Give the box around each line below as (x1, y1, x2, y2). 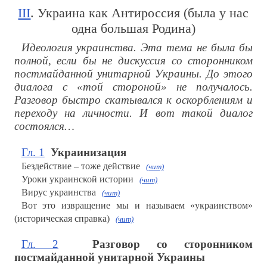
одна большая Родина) (71, 21, 195, 36)
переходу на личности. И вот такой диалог (14, 107, 253, 120)
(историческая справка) (14, 213, 110, 224)
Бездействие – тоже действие (21, 161, 140, 172)
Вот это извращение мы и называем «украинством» (21, 200, 253, 211)
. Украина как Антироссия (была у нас (30, 5, 249, 21)
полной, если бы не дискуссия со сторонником (14, 54, 253, 67)
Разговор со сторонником (92, 238, 253, 251)
